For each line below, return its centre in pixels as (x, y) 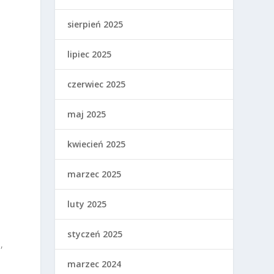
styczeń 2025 (95, 234)
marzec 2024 (94, 264)
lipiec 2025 (90, 54)
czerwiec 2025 (97, 84)
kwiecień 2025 (97, 144)
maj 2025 (87, 114)
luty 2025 (87, 204)
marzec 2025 (94, 174)
